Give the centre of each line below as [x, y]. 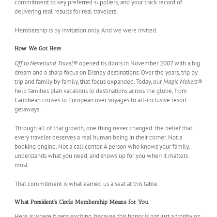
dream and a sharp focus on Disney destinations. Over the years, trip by [106, 72]
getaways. [28, 109]
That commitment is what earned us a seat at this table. [87, 184]
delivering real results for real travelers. [66, 12]
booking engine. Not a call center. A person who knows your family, [102, 146]
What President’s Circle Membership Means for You [82, 202]
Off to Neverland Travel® [46, 63]
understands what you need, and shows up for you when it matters [101, 155]
